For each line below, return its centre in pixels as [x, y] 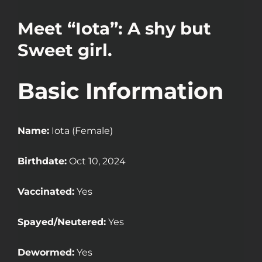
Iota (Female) [81, 131]
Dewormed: [46, 253]
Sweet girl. [65, 50]
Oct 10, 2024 [96, 161]
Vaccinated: [46, 192]
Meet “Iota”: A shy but [114, 29]
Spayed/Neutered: [62, 222]
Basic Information [120, 91]
